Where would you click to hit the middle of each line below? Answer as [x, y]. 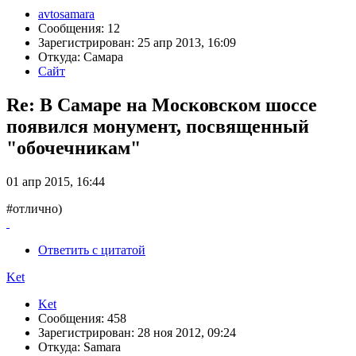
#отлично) [34, 209]
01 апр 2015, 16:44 [56, 182]
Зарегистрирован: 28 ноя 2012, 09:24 [137, 333]
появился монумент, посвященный [158, 127]
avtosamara [66, 14]
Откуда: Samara [79, 347]
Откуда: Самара [81, 57]
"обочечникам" [74, 148]
